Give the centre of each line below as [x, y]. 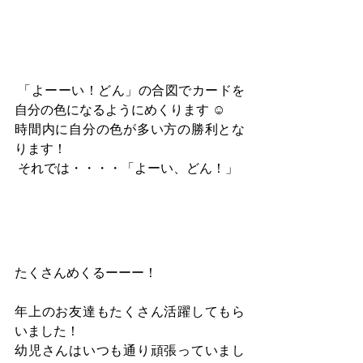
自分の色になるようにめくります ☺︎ [120, 109]
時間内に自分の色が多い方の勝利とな [130, 129]
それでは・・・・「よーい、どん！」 [126, 168]
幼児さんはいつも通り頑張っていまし [130, 350]
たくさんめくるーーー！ [86, 272]
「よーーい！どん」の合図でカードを [130, 90]
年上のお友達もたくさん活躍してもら [130, 311]
